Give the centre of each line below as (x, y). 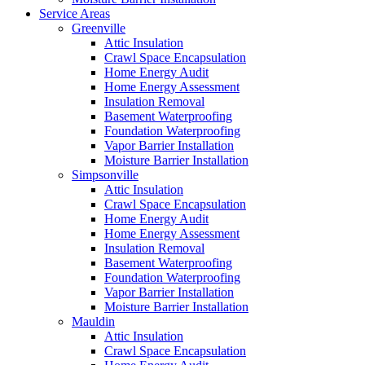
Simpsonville (105, 174)
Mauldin (93, 321)
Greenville (99, 28)
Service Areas (75, 13)
